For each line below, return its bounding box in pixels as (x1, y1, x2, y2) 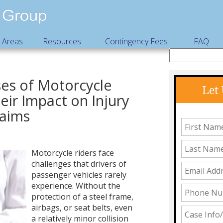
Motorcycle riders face (31, 147, 114, 159)
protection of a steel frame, (31, 191, 133, 203)
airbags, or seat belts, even (31, 202, 132, 214)
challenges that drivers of (31, 158, 126, 170)
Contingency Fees (105, 36, 168, 47)
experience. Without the (31, 180, 120, 192)
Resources (42, 36, 81, 47)
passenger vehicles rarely (31, 169, 126, 181)
